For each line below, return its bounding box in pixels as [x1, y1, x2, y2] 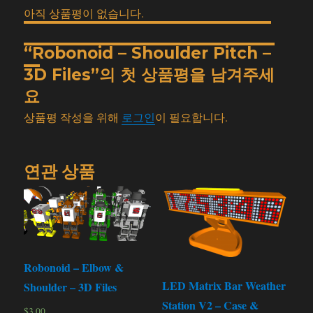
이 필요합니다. [155, 109, 228, 124]
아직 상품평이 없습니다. [24, 5, 145, 20]
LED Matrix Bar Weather [161, 277, 286, 293]
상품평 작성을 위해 [24, 109, 122, 124]
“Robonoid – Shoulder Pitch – [24, 43, 272, 63]
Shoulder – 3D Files [24, 278, 117, 295]
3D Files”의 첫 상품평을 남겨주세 [24, 64, 275, 85]
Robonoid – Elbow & [24, 259, 124, 275]
